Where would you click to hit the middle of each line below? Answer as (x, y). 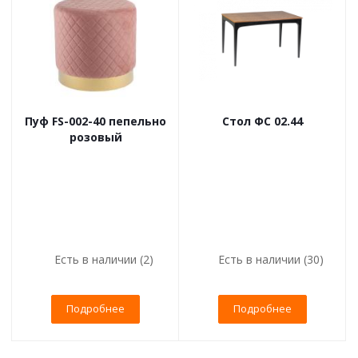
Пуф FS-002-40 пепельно (95, 121)
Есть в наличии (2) (103, 259)
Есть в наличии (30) (270, 259)
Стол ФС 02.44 (263, 121)
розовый (95, 137)
